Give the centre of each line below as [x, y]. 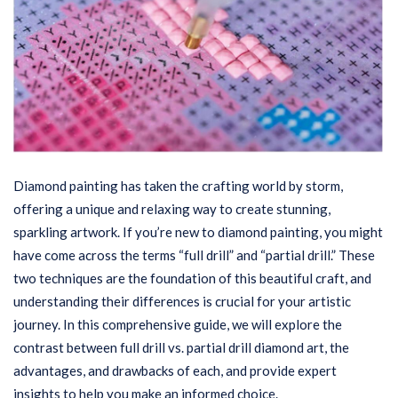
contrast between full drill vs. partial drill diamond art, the [181, 347]
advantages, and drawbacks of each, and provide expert [175, 370]
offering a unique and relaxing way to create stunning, [172, 209]
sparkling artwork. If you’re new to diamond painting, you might [198, 232]
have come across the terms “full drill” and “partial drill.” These [194, 255]
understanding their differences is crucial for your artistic [182, 301]
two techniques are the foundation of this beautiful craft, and [192, 278]
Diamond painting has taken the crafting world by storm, [178, 186]
